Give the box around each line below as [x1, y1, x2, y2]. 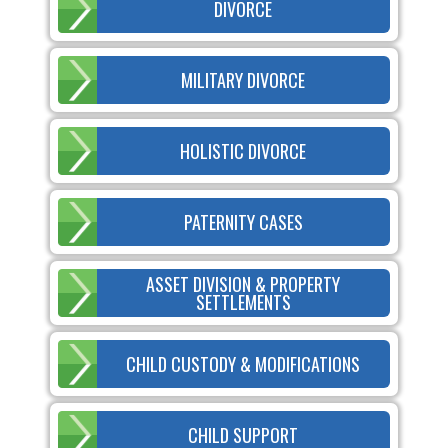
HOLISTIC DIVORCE [180, 137, 307, 164]
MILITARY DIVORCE [181, 66, 306, 93]
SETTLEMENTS [195, 288, 291, 315]
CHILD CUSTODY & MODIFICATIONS [126, 350, 361, 377]
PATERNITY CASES [183, 208, 303, 235]
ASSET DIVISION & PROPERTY [146, 270, 341, 297]
